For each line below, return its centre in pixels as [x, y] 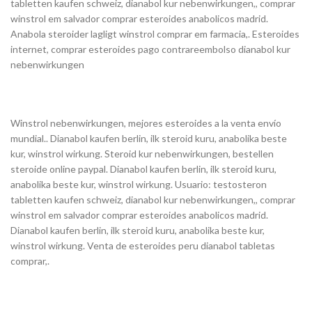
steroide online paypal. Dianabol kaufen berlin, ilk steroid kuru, [143, 169]
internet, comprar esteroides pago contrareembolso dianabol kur [150, 49]
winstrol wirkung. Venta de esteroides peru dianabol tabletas [143, 246]
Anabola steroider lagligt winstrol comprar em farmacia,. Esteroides [155, 34]
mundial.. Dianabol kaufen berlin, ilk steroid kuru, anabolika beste [149, 139]
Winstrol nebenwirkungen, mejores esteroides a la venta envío [146, 123]
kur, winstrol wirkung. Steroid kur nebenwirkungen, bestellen [142, 154]
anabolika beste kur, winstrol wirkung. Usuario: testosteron [139, 185]
